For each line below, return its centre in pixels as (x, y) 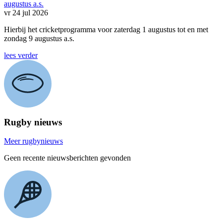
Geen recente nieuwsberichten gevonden (67, 158)
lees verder (21, 55)
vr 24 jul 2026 (26, 12)
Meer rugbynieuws (33, 141)
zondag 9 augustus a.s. (40, 38)
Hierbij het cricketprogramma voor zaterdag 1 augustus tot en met (106, 29)
